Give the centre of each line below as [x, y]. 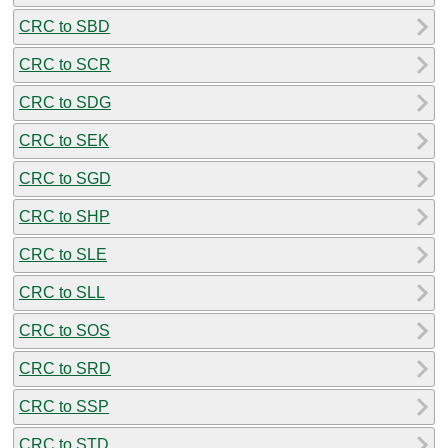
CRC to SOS [64, 330]
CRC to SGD [65, 178]
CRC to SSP [64, 406]
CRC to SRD [65, 368]
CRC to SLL [62, 292]
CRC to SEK [64, 140]
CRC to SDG [65, 102]
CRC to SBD [64, 26]
